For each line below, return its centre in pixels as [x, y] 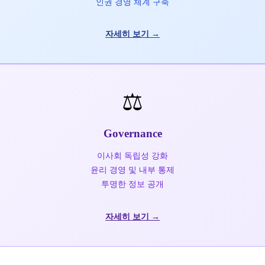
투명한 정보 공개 [132, 184]
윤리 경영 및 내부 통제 [132, 170]
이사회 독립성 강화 [132, 156]
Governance [132, 134]
